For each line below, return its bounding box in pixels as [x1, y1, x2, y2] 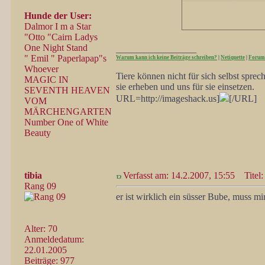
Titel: [237, 170, 263, 180]
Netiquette [221, 54, 245, 60]
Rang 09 [24, 181, 56, 191]
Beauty [24, 128, 51, 138]
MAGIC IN [24, 75, 69, 85]
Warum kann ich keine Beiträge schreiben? [116, 54, 217, 60]
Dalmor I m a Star [24, 21, 91, 31]
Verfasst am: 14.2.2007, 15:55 [123, 170, 235, 180]
